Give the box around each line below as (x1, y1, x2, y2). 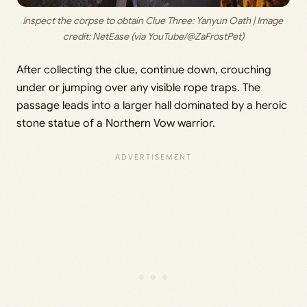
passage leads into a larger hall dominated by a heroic (16, 98, 287, 112)
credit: (63, 29, 93, 42)
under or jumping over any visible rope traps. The (16, 80, 260, 95)
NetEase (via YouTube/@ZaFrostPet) (93, 29, 244, 42)
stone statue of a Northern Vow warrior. (16, 116, 215, 130)
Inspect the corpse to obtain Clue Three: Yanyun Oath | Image (22, 14, 283, 27)
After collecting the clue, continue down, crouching (16, 62, 271, 77)
